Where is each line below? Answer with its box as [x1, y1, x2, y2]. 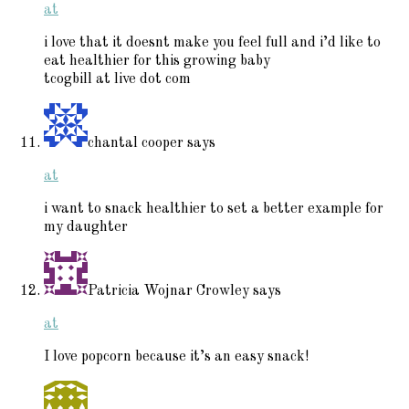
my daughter [44, 219, 128, 235]
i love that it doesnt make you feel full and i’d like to [44, 35, 381, 50]
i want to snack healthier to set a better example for [44, 201, 383, 216]
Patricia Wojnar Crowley [88, 283, 249, 299]
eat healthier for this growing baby [44, 53, 270, 68]
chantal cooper [88, 135, 184, 151]
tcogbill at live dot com [44, 71, 191, 87]
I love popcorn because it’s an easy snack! [44, 349, 309, 364]
